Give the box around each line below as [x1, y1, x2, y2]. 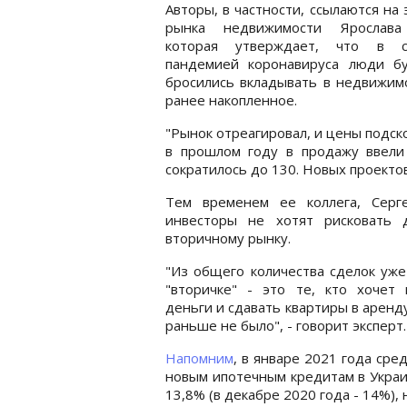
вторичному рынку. [165, 228, 291, 247]
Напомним [165, 348, 233, 367]
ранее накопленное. [165, 90, 297, 109]
